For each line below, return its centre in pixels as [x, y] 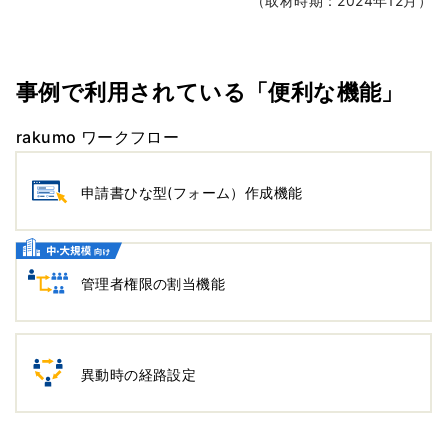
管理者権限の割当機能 [153, 284]
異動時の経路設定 [139, 375]
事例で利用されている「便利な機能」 [210, 91]
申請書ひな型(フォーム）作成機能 [192, 193]
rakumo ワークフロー [98, 136]
